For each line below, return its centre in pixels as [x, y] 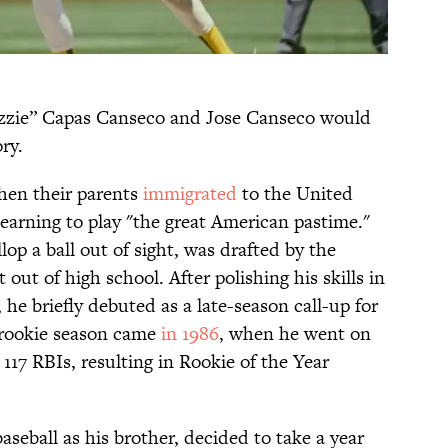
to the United [295, 193]
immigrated [190, 193]
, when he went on [295, 333]
